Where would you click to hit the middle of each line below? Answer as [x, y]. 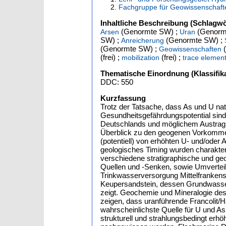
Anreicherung [143, 40]
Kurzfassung [123, 98]
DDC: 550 [117, 82]
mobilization [140, 58]
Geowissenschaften [190, 49]
